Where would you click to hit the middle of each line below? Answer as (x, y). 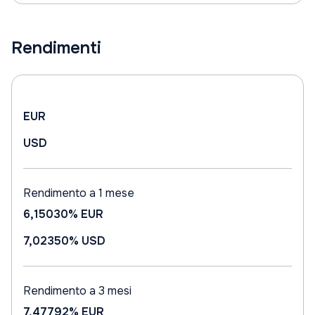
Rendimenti (56, 48)
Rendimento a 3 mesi (77, 291)
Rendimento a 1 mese (79, 193)
